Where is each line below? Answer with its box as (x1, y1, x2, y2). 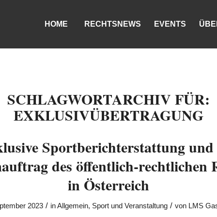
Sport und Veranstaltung (92, 202, 168, 210)
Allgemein (57, 202, 89, 210)
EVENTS (154, 20, 186, 28)
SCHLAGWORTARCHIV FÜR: (7, 88, 210, 109)
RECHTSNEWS (84, 20, 141, 28)
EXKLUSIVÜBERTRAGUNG (13, 104, 203, 125)
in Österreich (67, 174, 149, 195)
